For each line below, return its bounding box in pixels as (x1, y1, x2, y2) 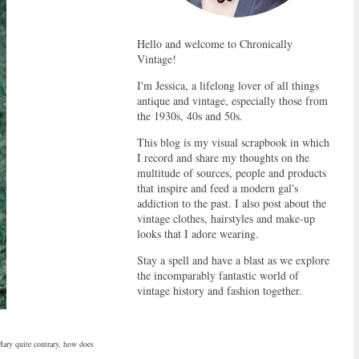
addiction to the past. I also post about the (137, 196, 326, 211)
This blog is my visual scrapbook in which (137, 135, 329, 150)
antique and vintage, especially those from (137, 93, 328, 108)
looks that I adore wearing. (137, 226, 259, 241)
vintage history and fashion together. (137, 283, 302, 298)
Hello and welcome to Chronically (137, 36, 292, 51)
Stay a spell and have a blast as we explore (137, 252, 329, 268)
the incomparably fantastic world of (137, 268, 299, 283)
